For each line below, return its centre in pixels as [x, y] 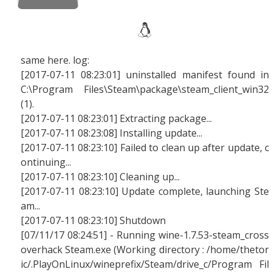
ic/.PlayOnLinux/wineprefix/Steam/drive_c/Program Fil [145, 264]
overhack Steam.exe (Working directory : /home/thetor [145, 250]
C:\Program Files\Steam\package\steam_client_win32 [145, 89]
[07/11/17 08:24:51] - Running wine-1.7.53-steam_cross [145, 235]
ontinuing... [46, 162]
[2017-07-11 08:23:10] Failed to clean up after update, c [145, 148]
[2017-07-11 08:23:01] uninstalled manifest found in [145, 75]
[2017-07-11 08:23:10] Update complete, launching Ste [145, 191]
